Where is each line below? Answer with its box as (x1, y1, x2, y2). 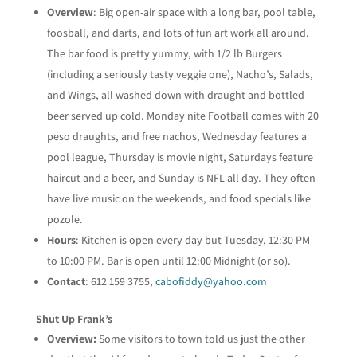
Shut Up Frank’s (35, 311, 112, 326)
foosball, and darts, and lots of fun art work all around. (46, 25, 309, 40)
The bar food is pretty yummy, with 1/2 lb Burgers (46, 45, 282, 61)
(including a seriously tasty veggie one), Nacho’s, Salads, (46, 66, 313, 81)
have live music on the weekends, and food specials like (46, 190, 311, 206)
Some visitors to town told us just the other (96, 331, 305, 346)
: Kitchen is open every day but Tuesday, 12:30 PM (75, 232, 310, 247)
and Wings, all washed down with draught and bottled (46, 87, 304, 102)
